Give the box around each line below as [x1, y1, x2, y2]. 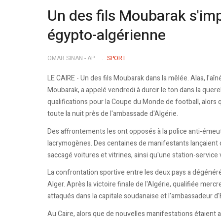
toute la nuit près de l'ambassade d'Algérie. [47, 109, 178, 119]
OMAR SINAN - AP [47, 53, 95, 63]
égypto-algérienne [47, 25, 166, 46]
